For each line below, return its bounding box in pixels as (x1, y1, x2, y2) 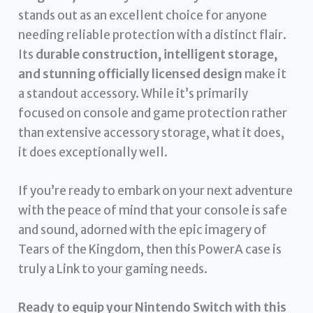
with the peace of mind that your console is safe (18, 202, 288, 218)
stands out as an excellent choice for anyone (18, 7, 268, 23)
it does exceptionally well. (18, 144, 168, 160)
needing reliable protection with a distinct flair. (18, 27, 287, 43)
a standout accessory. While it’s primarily (18, 85, 249, 101)
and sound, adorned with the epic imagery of (18, 221, 268, 238)
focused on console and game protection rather (18, 105, 288, 121)
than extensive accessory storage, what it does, (18, 124, 285, 140)
